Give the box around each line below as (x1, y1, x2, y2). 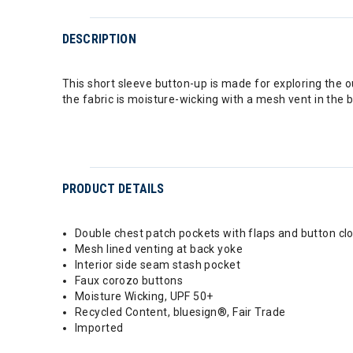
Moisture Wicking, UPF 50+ (75, 289, 214, 303)
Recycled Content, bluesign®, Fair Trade (75, 305, 286, 318)
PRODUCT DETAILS (62, 180, 165, 196)
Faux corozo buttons (75, 273, 183, 287)
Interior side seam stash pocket (75, 258, 241, 271)
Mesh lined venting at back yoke (75, 242, 243, 255)
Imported (75, 321, 124, 334)
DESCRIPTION (62, 31, 136, 46)
